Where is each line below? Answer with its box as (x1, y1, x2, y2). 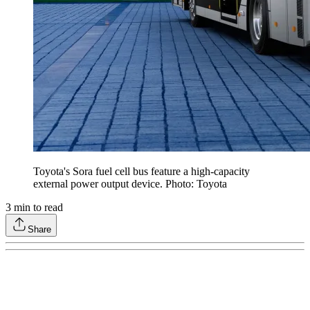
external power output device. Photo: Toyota (33, 178, 227, 190)
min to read (11, 201, 63, 214)
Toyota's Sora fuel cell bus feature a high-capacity (33, 165, 250, 178)
